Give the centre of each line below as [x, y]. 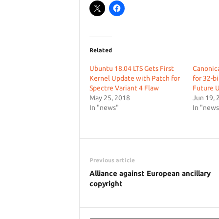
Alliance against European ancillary [150, 173]
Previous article [112, 160]
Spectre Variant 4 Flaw [124, 88]
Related [100, 50]
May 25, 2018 [109, 98]
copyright [106, 184]
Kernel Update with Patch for [134, 78]
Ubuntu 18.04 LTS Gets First [131, 68]
